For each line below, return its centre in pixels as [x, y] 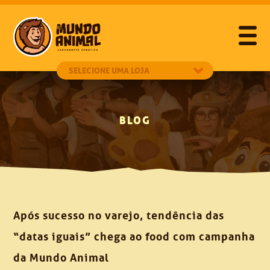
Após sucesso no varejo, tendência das [119, 214]
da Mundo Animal [61, 256]
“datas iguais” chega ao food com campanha [134, 235]
